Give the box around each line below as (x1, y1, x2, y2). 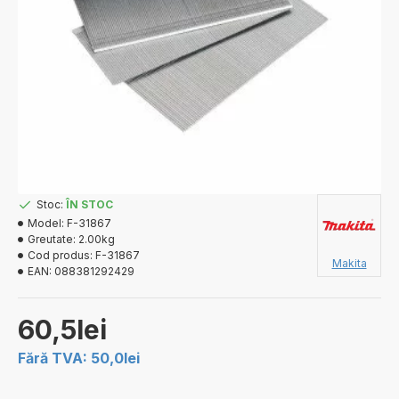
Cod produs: (28, 248, 93, 262)
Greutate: (28, 232, 76, 246)
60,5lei (18, 313, 107, 346)
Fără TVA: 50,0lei (18, 349, 140, 367)
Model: (28, 216, 64, 230)
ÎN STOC (66, 198, 113, 211)
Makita (331, 256, 367, 270)
